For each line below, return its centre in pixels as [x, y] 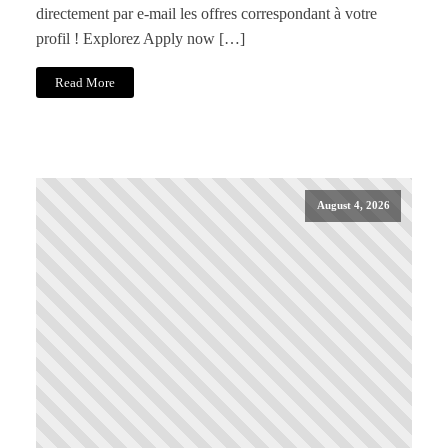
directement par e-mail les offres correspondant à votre [206, 14]
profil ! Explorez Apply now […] [140, 39]
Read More [85, 82]
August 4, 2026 [353, 205]
